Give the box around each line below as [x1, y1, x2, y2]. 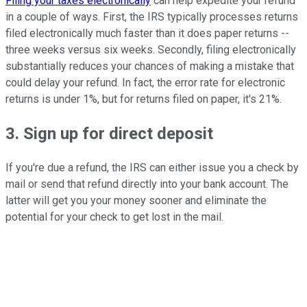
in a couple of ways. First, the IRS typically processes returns [5, 10, 298, 24]
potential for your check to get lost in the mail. [5, 210, 223, 224]
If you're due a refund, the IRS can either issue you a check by [5, 161, 299, 175]
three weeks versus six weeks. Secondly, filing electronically [5, 43, 296, 57]
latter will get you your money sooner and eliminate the [5, 194, 267, 208]
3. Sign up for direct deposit [5, 124, 213, 144]
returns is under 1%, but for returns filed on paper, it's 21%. [5, 93, 282, 106]
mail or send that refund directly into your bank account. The [5, 177, 288, 191]
